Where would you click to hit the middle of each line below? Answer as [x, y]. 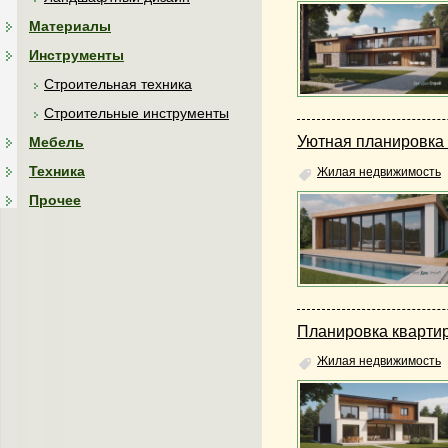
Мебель [56, 142]
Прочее [55, 200]
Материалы [70, 26]
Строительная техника [118, 84]
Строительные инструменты [136, 113]
